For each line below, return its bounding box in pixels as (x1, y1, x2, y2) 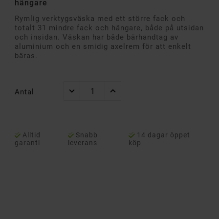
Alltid (22, 131, 41, 139)
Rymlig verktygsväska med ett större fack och (15, 14, 185, 23)
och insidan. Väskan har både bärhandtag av (15, 33, 178, 42)
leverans (67, 139, 97, 147)
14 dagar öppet (136, 131, 190, 139)
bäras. (15, 51, 38, 61)
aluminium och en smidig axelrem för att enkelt (15, 42, 191, 51)
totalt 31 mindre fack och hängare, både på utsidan (15, 23, 204, 33)
